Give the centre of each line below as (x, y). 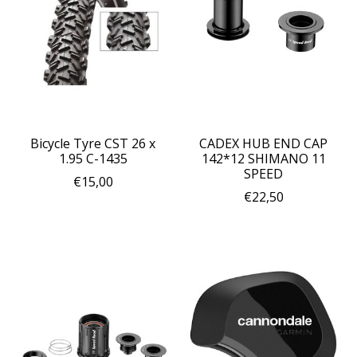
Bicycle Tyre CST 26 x (93, 143)
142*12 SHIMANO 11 (263, 158)
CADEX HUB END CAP (264, 143)
